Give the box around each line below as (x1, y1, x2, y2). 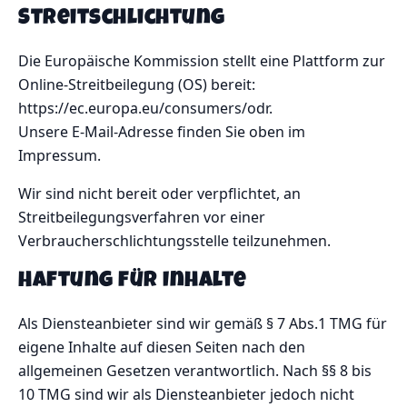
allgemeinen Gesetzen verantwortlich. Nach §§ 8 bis (18, 361, 372, 382)
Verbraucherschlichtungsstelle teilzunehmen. (18, 230, 331, 251)
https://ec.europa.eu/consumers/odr (18, 97, 269, 118)
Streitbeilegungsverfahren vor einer (18, 206, 265, 227)
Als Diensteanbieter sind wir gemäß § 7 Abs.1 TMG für (18, 313, 387, 334)
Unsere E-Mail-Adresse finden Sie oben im (18, 121, 305, 142)
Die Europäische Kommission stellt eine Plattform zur (18, 50, 385, 71)
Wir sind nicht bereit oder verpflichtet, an (18, 183, 301, 203)
